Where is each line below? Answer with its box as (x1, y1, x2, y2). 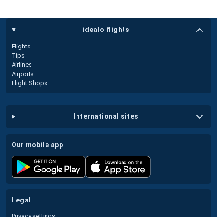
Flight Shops (12, 79, 47, 87)
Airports (12, 70, 34, 77)
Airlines (12, 61, 32, 68)
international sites (76, 112, 139, 121)
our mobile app (16, 140, 63, 149)
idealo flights (82, 26, 130, 34)
